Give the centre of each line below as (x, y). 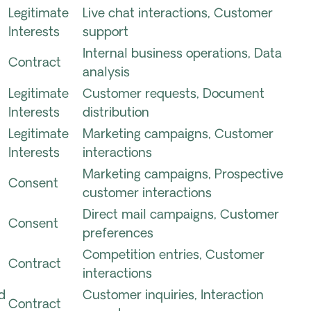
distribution (116, 114)
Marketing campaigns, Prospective (183, 175)
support (106, 33)
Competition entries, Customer (174, 256)
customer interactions (147, 194)
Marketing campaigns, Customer (178, 135)
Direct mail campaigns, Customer (181, 216)
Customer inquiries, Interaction (173, 296)
